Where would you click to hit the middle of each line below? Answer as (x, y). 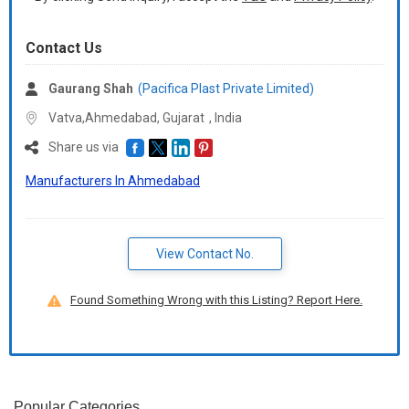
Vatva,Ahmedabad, (105, 118)
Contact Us (64, 48)
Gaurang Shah (91, 89)
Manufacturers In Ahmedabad (113, 181)
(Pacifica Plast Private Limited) (226, 89)
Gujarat (184, 118)
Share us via (85, 147)
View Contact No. (204, 254)
